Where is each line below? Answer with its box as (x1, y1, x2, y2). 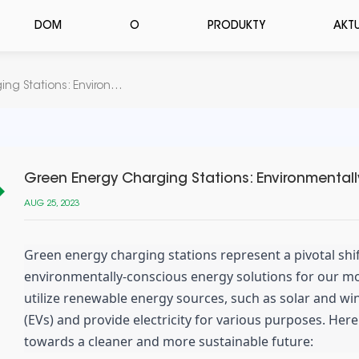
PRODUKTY (208, 20, 266, 32)
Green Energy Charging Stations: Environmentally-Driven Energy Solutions (111, 80, 123, 92)
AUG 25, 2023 (24, 200, 79, 209)
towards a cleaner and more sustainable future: (24, 333, 313, 351)
